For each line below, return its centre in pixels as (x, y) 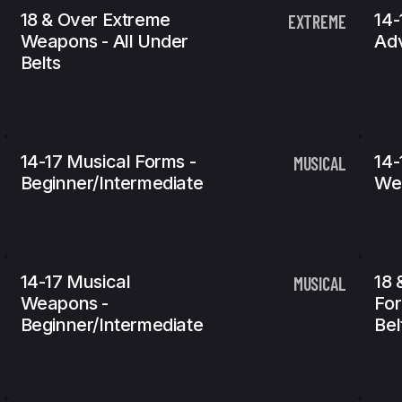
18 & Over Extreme (95, 20)
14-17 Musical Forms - (108, 162)
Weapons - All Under (105, 41)
